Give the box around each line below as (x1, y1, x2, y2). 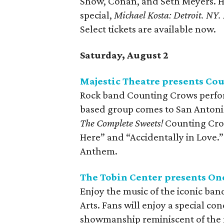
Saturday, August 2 (80, 49, 168, 61)
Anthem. (80, 145, 117, 157)
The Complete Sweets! (80, 117, 165, 129)
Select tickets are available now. (80, 23, 216, 35)
